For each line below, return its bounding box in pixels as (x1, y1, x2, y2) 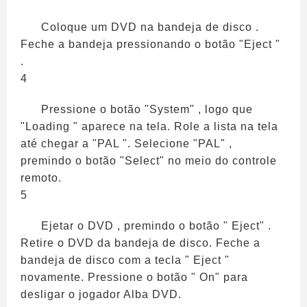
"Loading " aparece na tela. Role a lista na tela (21, 121, 278, 132)
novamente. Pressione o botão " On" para (21, 271, 248, 283)
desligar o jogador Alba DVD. (21, 288, 182, 300)
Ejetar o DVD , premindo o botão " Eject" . (41, 220, 271, 232)
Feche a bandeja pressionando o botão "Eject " (21, 38, 280, 50)
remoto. (21, 172, 62, 184)
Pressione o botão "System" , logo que (41, 103, 253, 115)
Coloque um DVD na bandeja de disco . (41, 21, 259, 33)
